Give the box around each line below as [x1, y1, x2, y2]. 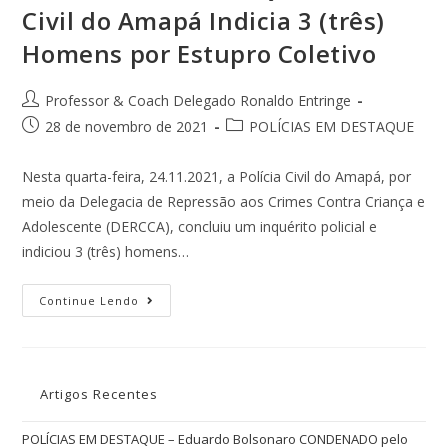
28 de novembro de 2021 [45, 117, 209, 137]
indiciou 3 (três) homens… [22, 242, 190, 262]
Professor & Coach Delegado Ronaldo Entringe [45, 91, 352, 111]
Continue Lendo [39, 293, 140, 309]
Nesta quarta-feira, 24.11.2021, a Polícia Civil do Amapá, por [22, 167, 412, 187]
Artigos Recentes [40, 385, 159, 404]
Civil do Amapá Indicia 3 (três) [22, 4, 386, 38]
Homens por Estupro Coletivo [22, 37, 377, 71]
